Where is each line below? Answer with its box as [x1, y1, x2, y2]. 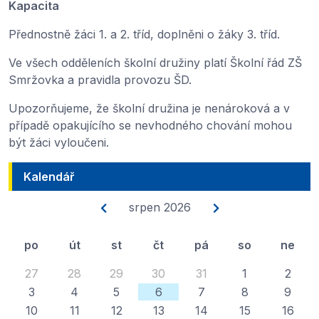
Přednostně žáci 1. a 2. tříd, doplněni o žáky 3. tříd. [9, 27, 280, 41]
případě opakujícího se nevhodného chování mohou [9, 118, 292, 132]
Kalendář [23, 169, 74, 184]
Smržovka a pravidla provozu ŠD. [9, 73, 195, 87]
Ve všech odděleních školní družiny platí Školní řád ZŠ [9, 56, 302, 70]
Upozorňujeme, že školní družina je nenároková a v [9, 101, 290, 115]
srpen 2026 [128, 200, 191, 215]
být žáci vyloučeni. [9, 135, 113, 150]
